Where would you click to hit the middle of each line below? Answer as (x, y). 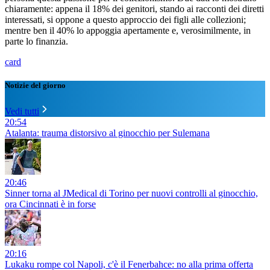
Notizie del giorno (35, 86)
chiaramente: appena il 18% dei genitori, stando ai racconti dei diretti (134, 9)
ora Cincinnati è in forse (50, 204)
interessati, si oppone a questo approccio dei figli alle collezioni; (125, 20)
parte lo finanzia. (36, 42)
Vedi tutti (22, 111)
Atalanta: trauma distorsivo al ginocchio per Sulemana (107, 133)
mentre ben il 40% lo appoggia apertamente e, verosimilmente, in (128, 31)
